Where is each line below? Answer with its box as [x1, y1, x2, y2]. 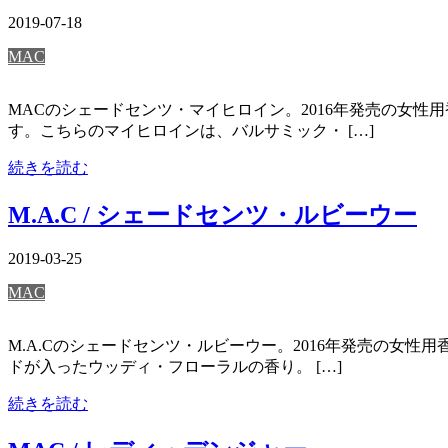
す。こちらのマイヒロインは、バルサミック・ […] [8, 121, 374, 139]
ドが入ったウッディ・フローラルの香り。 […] [8, 358, 342, 376]
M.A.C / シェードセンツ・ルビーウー [8, 201, 417, 228]
